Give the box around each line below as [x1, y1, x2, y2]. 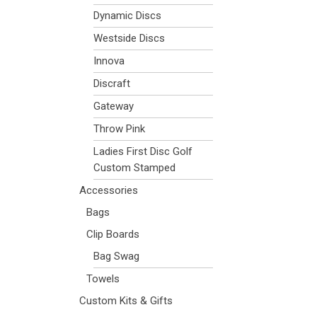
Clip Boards [86, 228, 139, 241]
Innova [93, 54, 125, 67]
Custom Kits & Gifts [79, 294, 173, 307]
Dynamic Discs [93, 9, 161, 22]
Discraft [93, 77, 130, 90]
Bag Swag [93, 250, 139, 263]
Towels [86, 272, 120, 285]
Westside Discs [93, 32, 165, 45]
